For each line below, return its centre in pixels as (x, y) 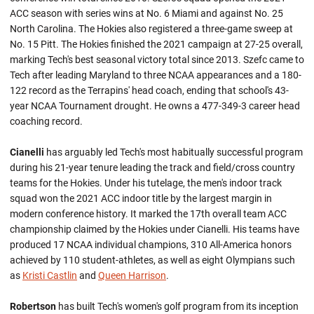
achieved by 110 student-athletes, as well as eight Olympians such (152, 260)
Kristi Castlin (50, 275)
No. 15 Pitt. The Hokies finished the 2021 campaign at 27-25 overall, (156, 44)
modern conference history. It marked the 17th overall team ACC (148, 214)
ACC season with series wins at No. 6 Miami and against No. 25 (146, 13)
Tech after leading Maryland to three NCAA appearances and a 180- (156, 75)
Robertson (33, 306)
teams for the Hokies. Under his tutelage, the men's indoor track (146, 183)
